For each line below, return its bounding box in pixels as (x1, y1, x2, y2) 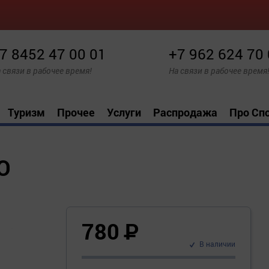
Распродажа (153, 105, 217, 119)
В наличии (199, 239, 235, 249)
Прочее (57, 105, 95, 119)
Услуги (107, 105, 141, 119)
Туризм (8, 105, 45, 119)
